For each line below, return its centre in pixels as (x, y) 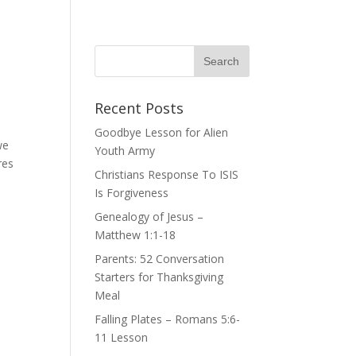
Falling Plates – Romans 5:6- (168, 319)
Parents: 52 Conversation (160, 259)
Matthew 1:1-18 (135, 235)
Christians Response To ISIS (167, 174)
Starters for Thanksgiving (159, 277)
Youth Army (125, 151)
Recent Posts (139, 108)
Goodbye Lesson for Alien (162, 132)
